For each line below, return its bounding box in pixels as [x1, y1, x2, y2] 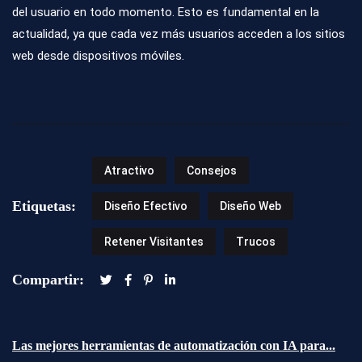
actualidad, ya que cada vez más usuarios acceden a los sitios [12, 27, 345, 42]
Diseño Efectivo [104, 200, 187, 213]
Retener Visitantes [104, 235, 204, 249]
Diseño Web [220, 200, 281, 213]
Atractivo [104, 164, 154, 178]
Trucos [236, 235, 276, 249]
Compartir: [12, 271, 84, 288]
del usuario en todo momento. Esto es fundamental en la [12, 5, 319, 20]
